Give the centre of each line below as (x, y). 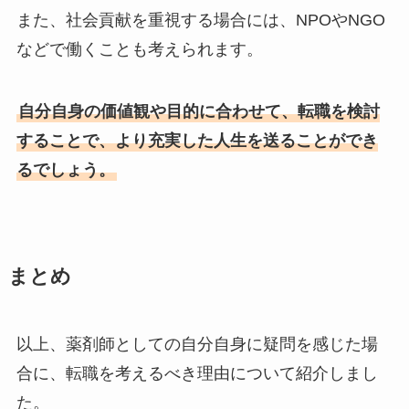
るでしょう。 (65, 169)
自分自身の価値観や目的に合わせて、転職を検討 (199, 111)
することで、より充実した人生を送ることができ (197, 140)
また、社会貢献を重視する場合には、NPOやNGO (200, 20)
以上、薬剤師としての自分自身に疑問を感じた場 (197, 344)
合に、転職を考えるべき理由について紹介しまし (197, 373)
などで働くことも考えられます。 (139, 49)
